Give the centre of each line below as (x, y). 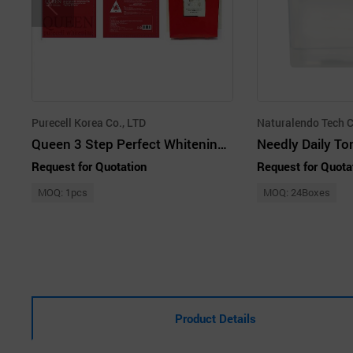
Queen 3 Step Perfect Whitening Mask (222, 143)
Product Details (216, 318)
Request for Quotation (89, 166)
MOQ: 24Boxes (297, 192)
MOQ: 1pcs (63, 192)
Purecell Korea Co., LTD (89, 122)
